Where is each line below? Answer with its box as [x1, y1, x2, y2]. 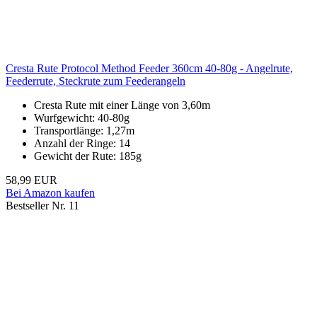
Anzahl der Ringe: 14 [34, 137, 130, 150]
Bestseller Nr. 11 [6, 200, 79, 212]
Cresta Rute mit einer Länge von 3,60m [34, 99, 210, 112]
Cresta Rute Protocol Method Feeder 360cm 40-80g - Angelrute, [6, 62, 293, 75]
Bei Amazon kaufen [6, 187, 95, 200]
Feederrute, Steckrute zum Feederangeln [6, 75, 185, 88]
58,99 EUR [6, 174, 57, 187]
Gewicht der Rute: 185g [34, 150, 142, 163]
